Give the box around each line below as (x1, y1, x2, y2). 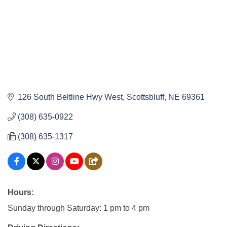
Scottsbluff (127, 92, 164, 101)
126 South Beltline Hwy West (18, 92, 123, 101)
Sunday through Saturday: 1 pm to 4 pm (8, 203, 149, 212)
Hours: (8, 187, 34, 197)
